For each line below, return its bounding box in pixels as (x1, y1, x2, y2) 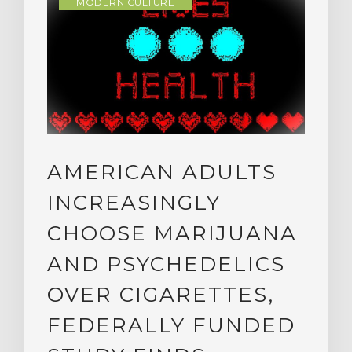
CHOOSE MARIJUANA (47, 221, 297, 247)
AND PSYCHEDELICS (47, 251, 285, 277)
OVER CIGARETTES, (47, 282, 274, 308)
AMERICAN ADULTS (47, 159, 277, 185)
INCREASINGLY (47, 190, 221, 216)
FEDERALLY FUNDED (47, 313, 295, 339)
